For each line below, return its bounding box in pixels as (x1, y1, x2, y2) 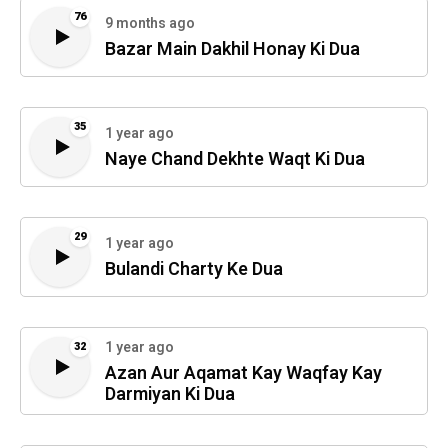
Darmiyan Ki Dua (105, 380, 235, 408)
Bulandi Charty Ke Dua (105, 256, 283, 284)
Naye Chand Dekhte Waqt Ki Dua (105, 146, 365, 174)
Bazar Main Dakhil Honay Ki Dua (105, 36, 360, 64)
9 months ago (105, 13, 195, 35)
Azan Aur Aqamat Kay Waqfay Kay (105, 359, 382, 387)
